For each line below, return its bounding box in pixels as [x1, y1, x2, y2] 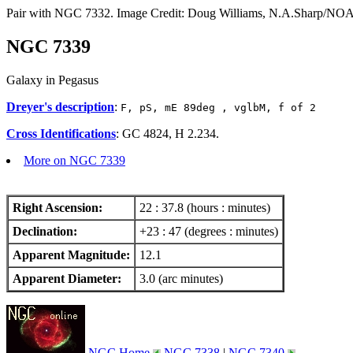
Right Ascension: [13, 200, 102, 214]
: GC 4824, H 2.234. [116, 126, 219, 140]
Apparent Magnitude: [13, 247, 130, 262]
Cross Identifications [6, 126, 116, 140]
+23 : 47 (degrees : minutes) [139, 224, 278, 238]
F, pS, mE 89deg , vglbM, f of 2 [121, 101, 316, 113]
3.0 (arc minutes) [139, 271, 223, 285]
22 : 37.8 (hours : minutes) [139, 200, 270, 214]
